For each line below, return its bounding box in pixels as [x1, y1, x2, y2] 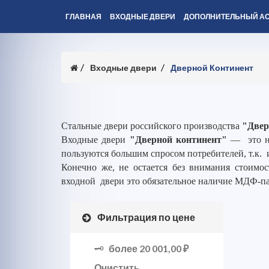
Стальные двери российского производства [61, 121, 242, 131]
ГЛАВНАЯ [65, 12, 101, 21]
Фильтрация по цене [97, 211, 195, 223]
